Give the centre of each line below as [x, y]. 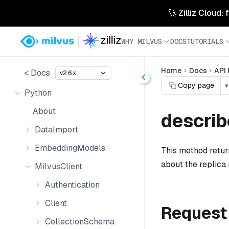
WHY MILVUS [142, 41]
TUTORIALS [205, 41]
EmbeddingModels [70, 148]
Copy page [196, 85]
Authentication [72, 185]
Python [38, 93]
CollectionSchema [80, 222]
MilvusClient [59, 166]
